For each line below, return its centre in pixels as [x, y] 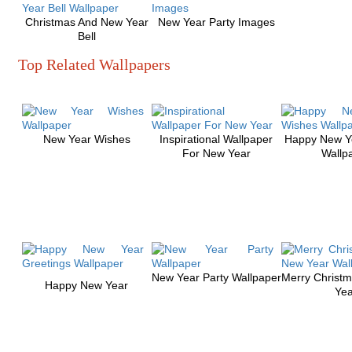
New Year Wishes [86, 139]
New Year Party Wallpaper [216, 277]
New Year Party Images [216, 22]
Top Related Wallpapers [94, 64]
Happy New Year [87, 285]
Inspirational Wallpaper [216, 139]
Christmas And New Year [86, 22]
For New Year [216, 153]
